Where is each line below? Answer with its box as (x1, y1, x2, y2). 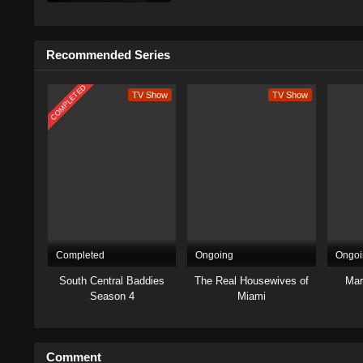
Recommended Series (46, 47, 170, 62)
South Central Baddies (59, 274, 165, 287)
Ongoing (195, 250, 234, 260)
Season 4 (89, 289, 135, 302)
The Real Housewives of (194, 274, 310, 287)
